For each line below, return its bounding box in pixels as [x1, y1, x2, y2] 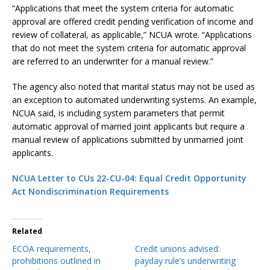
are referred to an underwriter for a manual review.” [12, 55, 213, 67]
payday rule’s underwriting [135, 254, 236, 266]
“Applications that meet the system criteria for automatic [12, 2, 234, 14]
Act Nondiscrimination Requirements [12, 185, 169, 197]
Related [12, 225, 42, 236]
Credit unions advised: [135, 242, 220, 254]
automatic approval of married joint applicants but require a [12, 120, 245, 132]
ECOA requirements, [12, 242, 91, 254]
